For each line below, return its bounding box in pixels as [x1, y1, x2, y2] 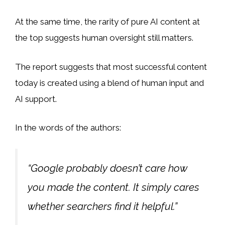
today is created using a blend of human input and [15, 77, 204, 88]
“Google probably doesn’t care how [28, 162, 187, 174]
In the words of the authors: [15, 123, 121, 133]
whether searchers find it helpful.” [28, 200, 177, 212]
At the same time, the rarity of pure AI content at [15, 17, 200, 27]
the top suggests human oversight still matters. [15, 33, 193, 43]
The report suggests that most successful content [15, 61, 207, 72]
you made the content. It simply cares [28, 181, 199, 193]
